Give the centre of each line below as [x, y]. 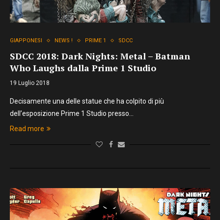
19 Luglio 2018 [30, 83]
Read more [27, 129]
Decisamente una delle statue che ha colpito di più [87, 101]
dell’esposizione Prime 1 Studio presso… [72, 113]
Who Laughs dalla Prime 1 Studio [83, 68]
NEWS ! [64, 41]
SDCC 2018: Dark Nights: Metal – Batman [100, 56]
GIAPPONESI [26, 41]
